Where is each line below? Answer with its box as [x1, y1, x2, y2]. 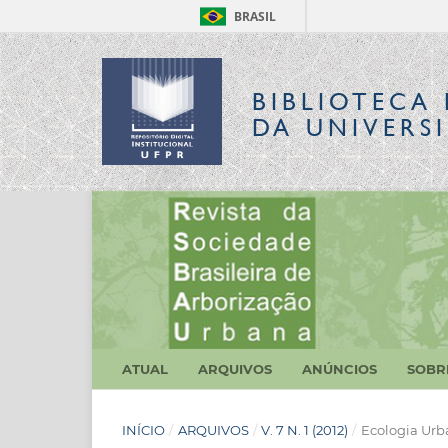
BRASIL [234, 8, 276, 25]
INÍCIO [122, 421, 165, 438]
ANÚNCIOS [302, 360, 377, 377]
